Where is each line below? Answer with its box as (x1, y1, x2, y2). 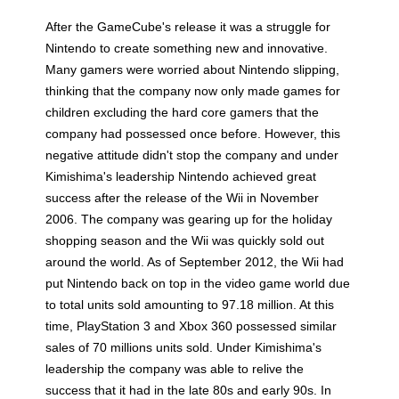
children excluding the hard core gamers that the (45, 104, 320, 119)
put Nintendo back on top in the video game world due (45, 275, 351, 290)
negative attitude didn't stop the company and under (45, 147, 339, 162)
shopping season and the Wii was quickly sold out (45, 232, 325, 248)
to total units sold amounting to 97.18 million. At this (45, 297, 335, 312)
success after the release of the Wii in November (45, 190, 320, 205)
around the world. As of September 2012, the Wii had (45, 254, 345, 269)
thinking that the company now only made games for (45, 83, 341, 98)
